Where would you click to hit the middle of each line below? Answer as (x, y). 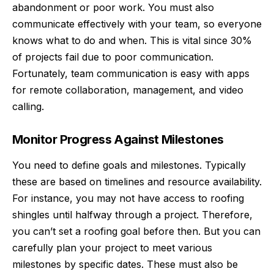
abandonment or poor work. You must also (113, 8)
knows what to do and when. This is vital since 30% (132, 41)
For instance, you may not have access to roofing (128, 198)
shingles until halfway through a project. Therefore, (132, 215)
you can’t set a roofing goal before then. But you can (136, 231)
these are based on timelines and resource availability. (137, 182)
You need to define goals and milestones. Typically (129, 165)
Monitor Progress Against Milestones (118, 139)
